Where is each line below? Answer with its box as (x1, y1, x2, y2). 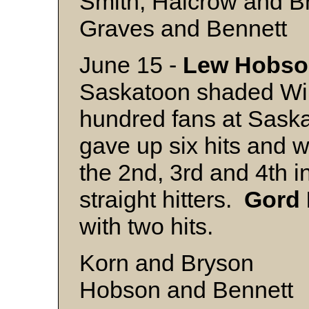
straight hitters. (79, 186, 244, 212)
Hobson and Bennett (79, 277, 293, 303)
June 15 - (79, 52, 183, 78)
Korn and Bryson (79, 250, 254, 276)
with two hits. (79, 213, 213, 239)
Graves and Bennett (79, 15, 287, 41)
